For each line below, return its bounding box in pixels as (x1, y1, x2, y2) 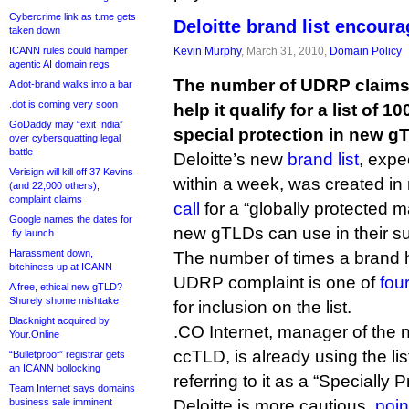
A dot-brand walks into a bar (9, 79, 132, 89)
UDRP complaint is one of (173, 273, 380, 292)
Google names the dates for (9, 214, 132, 225)
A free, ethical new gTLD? (9, 281, 122, 292)
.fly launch (9, 227, 54, 238)
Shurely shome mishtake (9, 295, 119, 306)
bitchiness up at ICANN (9, 261, 112, 272)
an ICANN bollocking (9, 362, 100, 373)
